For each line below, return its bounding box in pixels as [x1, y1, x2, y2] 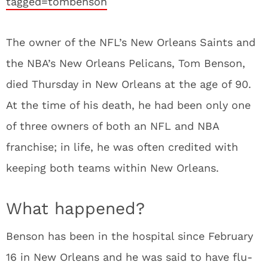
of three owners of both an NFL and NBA [6, 120, 219, 132]
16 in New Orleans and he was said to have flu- [6, 251, 252, 263]
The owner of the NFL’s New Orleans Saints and [6, 36, 255, 48]
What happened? [6, 199, 145, 218]
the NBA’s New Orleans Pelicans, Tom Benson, [6, 57, 245, 69]
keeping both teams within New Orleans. [6, 162, 219, 174]
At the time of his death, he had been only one [6, 99, 251, 111]
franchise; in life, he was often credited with [6, 141, 238, 153]
